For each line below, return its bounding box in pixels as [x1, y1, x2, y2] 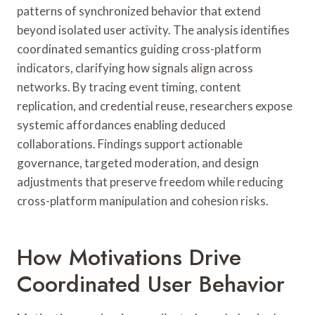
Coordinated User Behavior [17, 267, 285, 300]
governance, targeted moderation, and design [17, 155, 259, 170]
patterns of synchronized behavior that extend [17, 3, 261, 18]
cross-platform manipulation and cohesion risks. [17, 193, 269, 208]
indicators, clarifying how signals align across [17, 60, 253, 75]
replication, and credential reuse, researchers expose [17, 98, 292, 113]
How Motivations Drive [17, 240, 241, 274]
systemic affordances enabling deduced [17, 117, 226, 132]
